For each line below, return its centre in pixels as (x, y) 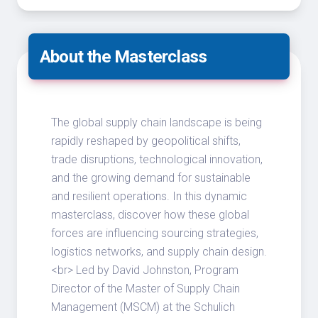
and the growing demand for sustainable (151, 178)
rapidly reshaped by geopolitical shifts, (146, 141)
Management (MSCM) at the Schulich (143, 307)
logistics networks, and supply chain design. (159, 252)
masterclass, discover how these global (150, 215)
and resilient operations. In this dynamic (149, 197)
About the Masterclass (124, 57)
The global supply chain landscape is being (157, 123)
